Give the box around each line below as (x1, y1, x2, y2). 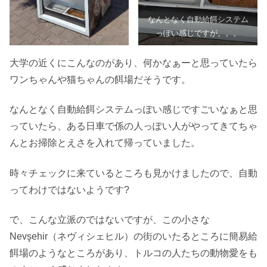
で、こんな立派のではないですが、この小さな (10, 215, 210, 225)
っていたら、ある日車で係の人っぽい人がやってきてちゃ (10, 121, 257, 132)
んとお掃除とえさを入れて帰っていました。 (10, 138, 200, 148)
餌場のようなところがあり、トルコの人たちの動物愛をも (10, 248, 257, 258)
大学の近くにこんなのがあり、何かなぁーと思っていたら (10, 57, 257, 68)
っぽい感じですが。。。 (155, 28, 241, 38)
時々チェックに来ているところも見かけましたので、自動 (10, 167, 257, 178)
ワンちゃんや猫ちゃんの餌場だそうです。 (10, 74, 191, 85)
